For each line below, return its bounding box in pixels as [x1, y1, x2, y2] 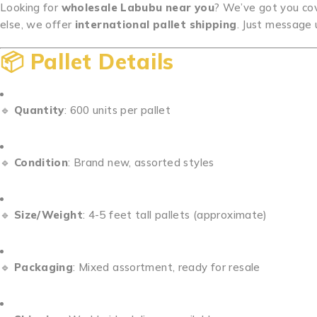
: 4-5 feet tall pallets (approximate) [82, 208, 267, 221]
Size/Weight [13, 208, 83, 221]
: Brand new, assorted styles [68, 156, 214, 169]
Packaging [13, 260, 74, 274]
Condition [13, 156, 69, 169]
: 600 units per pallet [64, 103, 171, 117]
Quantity [13, 103, 64, 117]
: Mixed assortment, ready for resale [73, 260, 260, 274]
